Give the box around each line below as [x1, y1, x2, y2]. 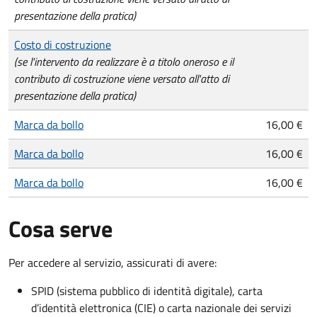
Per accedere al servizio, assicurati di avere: [8, 254, 217, 272]
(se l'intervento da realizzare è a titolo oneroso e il [14, 53, 234, 71]
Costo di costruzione [14, 36, 111, 54]
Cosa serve [8, 212, 113, 246]
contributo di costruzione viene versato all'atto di [14, 70, 229, 88]
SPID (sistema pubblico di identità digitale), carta [31, 282, 263, 300]
